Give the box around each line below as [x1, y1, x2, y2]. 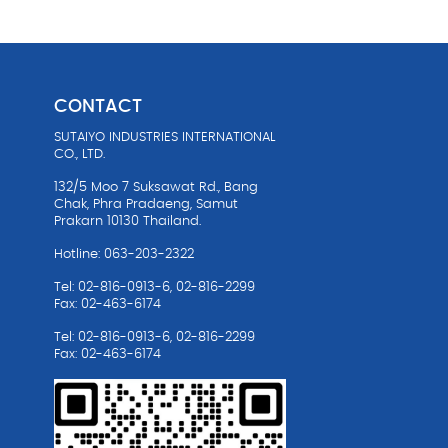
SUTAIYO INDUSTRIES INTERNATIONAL [53, 130, 275, 144]
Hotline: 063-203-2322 [53, 247, 194, 261]
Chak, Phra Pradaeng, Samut [53, 197, 238, 211]
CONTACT [53, 97, 142, 116]
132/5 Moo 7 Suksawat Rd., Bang [53, 180, 258, 194]
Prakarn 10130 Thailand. [53, 214, 201, 228]
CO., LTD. [53, 147, 105, 161]
